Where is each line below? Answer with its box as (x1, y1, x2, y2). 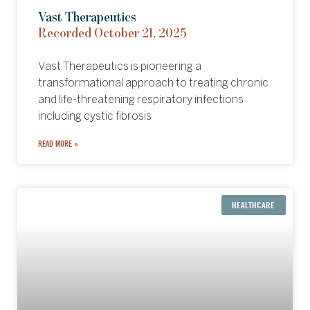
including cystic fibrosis (38, 111, 152, 122)
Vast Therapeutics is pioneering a (38, 62, 201, 72)
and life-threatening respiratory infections (38, 95, 244, 105)
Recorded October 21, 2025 (38, 27, 187, 40)
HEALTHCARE (232, 199, 275, 211)
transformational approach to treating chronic (38, 78, 268, 89)
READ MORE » (38, 138, 78, 149)
